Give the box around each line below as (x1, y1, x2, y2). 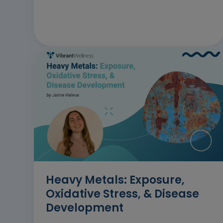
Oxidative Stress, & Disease (46, 186, 199, 202)
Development (46, 200, 123, 216)
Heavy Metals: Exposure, (46, 172, 185, 188)
